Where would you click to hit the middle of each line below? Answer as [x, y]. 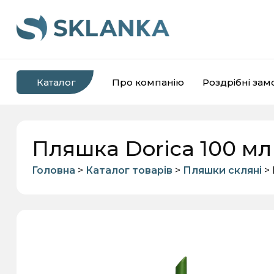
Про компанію [148, 82]
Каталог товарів [129, 170]
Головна [53, 170]
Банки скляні [87, 223]
